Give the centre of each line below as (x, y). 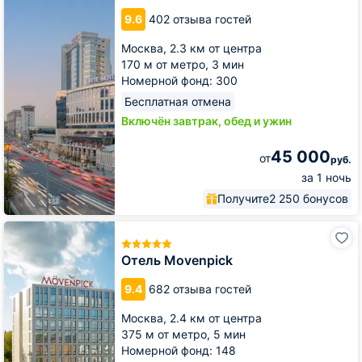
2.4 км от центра (216, 318)
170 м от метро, (166, 64)
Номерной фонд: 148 (179, 350)
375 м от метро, (167, 334)
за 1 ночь (326, 177)
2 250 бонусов (309, 198)
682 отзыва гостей (200, 288)
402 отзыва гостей (200, 19)
